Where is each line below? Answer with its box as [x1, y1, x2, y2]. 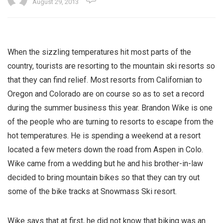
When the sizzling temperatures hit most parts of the [7, 47, 191, 57]
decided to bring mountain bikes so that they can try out [7, 173, 200, 183]
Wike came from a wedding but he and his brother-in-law [7, 159, 203, 169]
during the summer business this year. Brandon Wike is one [7, 103, 213, 113]
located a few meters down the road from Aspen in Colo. [7, 145, 203, 155]
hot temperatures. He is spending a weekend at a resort [7, 131, 201, 141]
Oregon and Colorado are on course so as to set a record [7, 89, 204, 99]
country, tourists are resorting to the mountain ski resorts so [7, 61, 215, 71]
